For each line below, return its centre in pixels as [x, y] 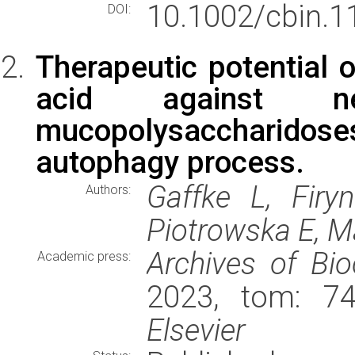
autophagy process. [170, 162]
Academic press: [84, 256]
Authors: [108, 190]
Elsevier [196, 330]
